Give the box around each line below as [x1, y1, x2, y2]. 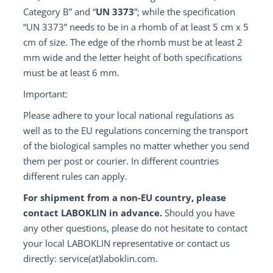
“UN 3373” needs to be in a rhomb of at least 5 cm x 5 [23, 21, 249, 33]
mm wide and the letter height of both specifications [23, 51, 242, 63]
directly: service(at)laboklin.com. [23, 252, 158, 264]
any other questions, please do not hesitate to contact [23, 222, 247, 234]
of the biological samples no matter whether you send [23, 140, 249, 152]
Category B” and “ [23, 5, 96, 18]
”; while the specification [134, 5, 235, 18]
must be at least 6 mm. [23, 66, 119, 79]
